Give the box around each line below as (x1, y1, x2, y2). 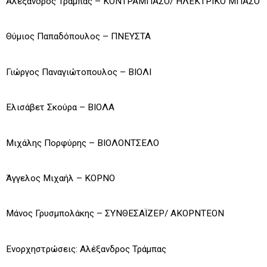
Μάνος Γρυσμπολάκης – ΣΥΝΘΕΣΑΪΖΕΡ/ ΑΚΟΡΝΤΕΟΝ (6, 208, 224, 219)
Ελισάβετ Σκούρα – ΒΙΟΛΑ (6, 102, 114, 113)
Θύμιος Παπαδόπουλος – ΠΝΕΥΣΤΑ (6, 31, 151, 42)
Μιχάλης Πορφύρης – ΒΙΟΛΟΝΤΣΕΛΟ (6, 137, 159, 148)
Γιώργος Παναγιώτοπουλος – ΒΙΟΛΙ (6, 66, 151, 77)
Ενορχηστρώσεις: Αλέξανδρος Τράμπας (6, 243, 166, 254)
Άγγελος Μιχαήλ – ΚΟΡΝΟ (6, 172, 115, 184)
